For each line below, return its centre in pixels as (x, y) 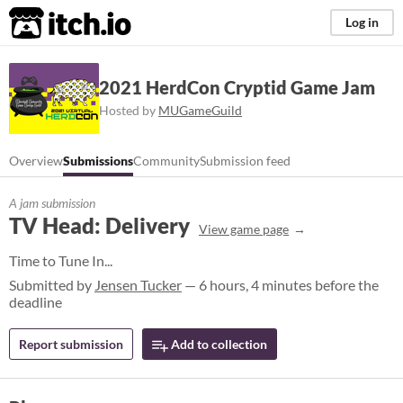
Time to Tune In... (61, 260)
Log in (362, 22)
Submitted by (52, 285)
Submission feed (245, 161)
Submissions (98, 161)
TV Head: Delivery (99, 225)
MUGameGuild (200, 110)
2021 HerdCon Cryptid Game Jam (237, 87)
